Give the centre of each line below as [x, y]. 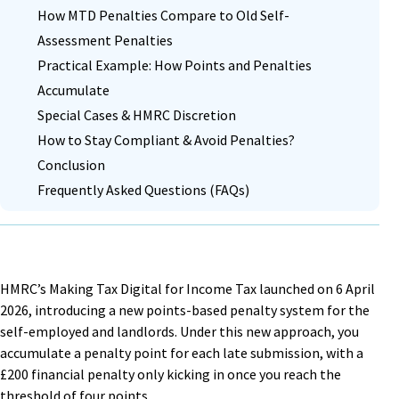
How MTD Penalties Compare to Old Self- [163, 15]
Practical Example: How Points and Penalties [175, 65]
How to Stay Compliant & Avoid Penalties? [166, 140]
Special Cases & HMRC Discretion [137, 115]
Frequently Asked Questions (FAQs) [143, 190]
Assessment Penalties [105, 40]
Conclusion [71, 165]
